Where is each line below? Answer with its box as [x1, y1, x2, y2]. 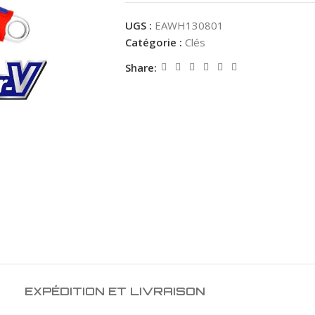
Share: [124, 60, 157, 75]
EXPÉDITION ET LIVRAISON [24, 283, 205, 298]
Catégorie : [124, 35, 182, 49]
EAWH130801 [154, 18, 224, 32]
